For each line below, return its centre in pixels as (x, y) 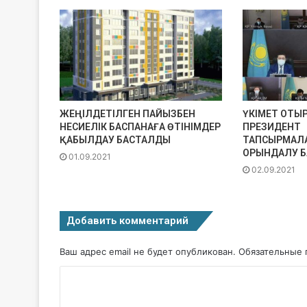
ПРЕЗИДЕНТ (271, 127)
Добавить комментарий (127, 221)
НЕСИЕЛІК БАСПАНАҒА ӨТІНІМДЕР (140, 127)
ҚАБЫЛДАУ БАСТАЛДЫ (115, 140)
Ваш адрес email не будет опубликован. (148, 252)
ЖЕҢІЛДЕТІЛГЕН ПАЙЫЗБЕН (127, 114)
